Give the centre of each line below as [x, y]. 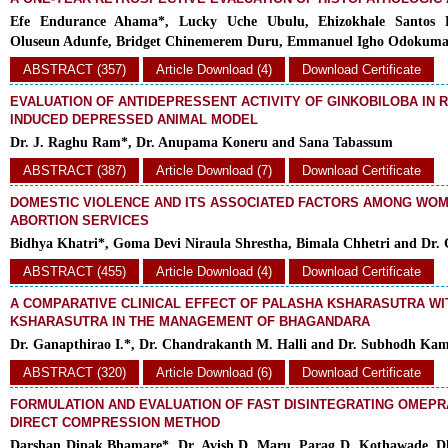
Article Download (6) [214, 372]
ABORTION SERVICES [79, 220]
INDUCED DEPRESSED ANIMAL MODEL [134, 119]
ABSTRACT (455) [74, 271]
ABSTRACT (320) [74, 372]
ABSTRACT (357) [74, 69]
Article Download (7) [214, 170]
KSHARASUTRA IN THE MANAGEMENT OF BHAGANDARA [190, 321]
